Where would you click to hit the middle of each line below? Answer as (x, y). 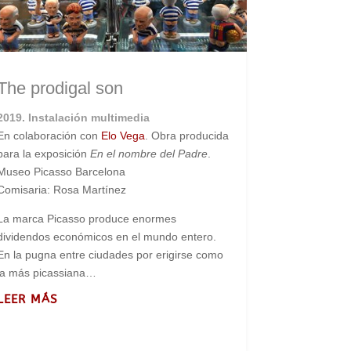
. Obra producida (186, 136)
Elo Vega (123, 136)
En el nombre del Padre (148, 154)
